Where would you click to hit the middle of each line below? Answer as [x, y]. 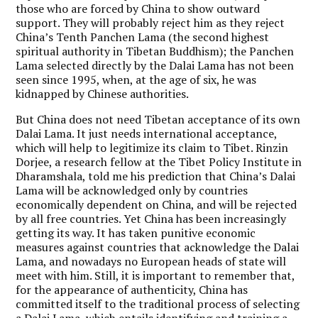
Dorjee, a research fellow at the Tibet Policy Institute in [159, 161]
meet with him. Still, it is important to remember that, [155, 275]
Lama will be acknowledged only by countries [132, 190]
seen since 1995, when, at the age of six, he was [136, 79]
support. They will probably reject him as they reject [150, 22]
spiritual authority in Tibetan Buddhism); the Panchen [155, 51]
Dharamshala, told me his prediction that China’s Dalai [156, 176]
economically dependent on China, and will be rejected [157, 204]
